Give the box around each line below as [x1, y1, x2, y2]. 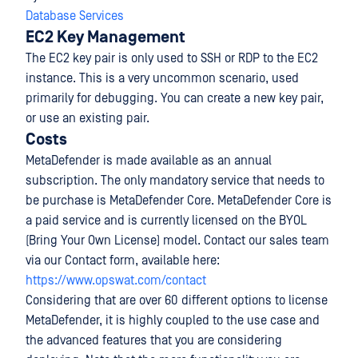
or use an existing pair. [26, 111, 149, 125]
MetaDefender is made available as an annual [26, 153, 272, 168]
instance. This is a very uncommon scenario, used [26, 71, 299, 86]
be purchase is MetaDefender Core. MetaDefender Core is [26, 193, 332, 208]
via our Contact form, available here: [26, 253, 220, 268]
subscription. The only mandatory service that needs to [26, 173, 324, 188]
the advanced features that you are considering [26, 333, 282, 348]
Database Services [26, 9, 124, 23]
